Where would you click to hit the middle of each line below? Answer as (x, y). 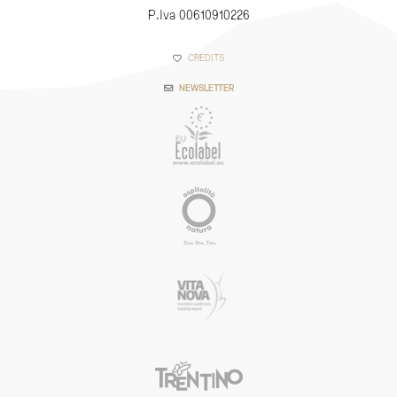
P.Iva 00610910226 (198, 14)
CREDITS (206, 57)
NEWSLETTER (206, 87)
